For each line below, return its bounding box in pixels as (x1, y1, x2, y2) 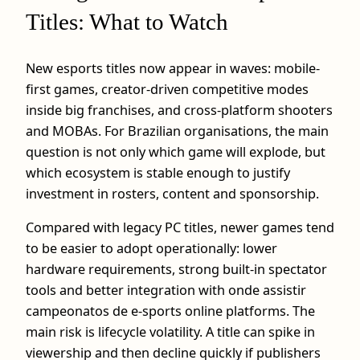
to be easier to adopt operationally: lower (26, 239, 277, 257)
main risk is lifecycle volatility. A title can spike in (26, 322, 315, 341)
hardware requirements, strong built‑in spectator (26, 260, 327, 278)
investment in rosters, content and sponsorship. (26, 184, 319, 202)
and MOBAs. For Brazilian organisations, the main (26, 121, 329, 140)
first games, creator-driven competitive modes (26, 80, 309, 98)
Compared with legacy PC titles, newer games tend (26, 218, 334, 236)
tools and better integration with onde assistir (26, 280, 306, 299)
